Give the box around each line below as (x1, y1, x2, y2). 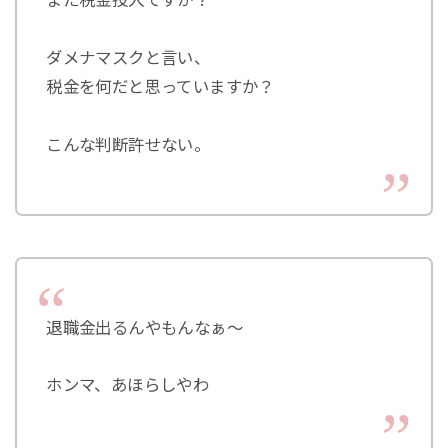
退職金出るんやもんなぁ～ (46, 318, 276, 337)
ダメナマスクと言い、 (46, 48, 211, 67)
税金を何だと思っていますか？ (46, 77, 275, 96)
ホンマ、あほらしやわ (46, 376, 210, 395)
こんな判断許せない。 (46, 135, 211, 154)
